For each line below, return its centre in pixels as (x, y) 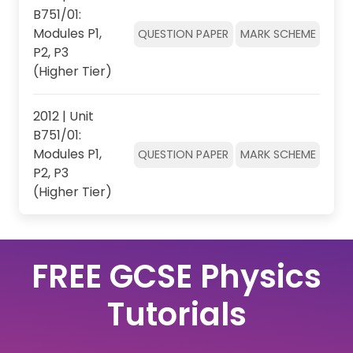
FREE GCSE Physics (176, 276)
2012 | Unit (63, 117)
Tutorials (176, 314)
